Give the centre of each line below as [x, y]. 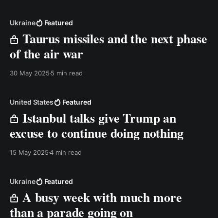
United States [32, 102]
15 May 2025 [29, 152]
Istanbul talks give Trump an [98, 118]
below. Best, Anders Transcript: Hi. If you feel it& [157, 11]
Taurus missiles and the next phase [113, 38]
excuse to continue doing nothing [97, 133]
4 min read [66, 152]
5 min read [67, 73]
